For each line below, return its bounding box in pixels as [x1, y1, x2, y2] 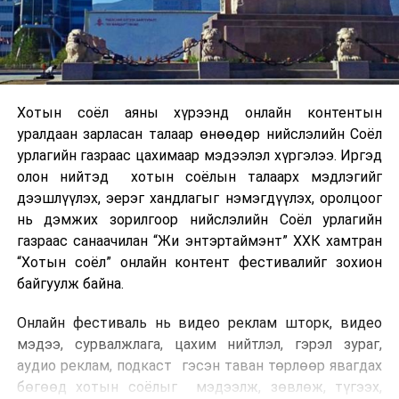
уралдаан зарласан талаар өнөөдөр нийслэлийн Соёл [16, 126, 383, 143]
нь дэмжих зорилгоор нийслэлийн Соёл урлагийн [16, 211, 383, 229]
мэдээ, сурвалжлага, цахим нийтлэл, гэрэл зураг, [16, 336, 383, 354]
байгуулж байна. [16, 275, 124, 293]
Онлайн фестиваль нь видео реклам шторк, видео [16, 314, 383, 332]
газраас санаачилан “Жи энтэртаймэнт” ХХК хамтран [16, 232, 383, 250]
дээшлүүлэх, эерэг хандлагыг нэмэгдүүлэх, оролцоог [16, 190, 383, 208]
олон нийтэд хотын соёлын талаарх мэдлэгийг [16, 168, 383, 186]
